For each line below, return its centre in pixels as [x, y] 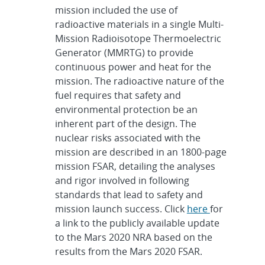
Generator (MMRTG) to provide [124, 53]
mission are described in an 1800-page [140, 152]
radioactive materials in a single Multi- [139, 25]
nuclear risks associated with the [127, 138]
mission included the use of [116, 10]
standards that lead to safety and [129, 195]
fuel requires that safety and [118, 96]
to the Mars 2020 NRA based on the [133, 237]
